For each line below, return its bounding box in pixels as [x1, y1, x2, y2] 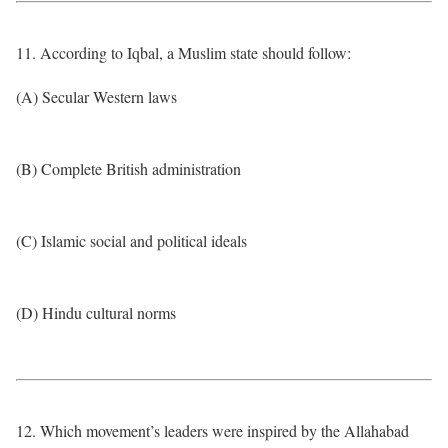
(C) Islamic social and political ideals [16, 230, 247, 251]
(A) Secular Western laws [16, 86, 177, 107]
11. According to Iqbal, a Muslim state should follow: [16, 42, 351, 63]
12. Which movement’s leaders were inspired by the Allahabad [16, 420, 409, 441]
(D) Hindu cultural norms [16, 302, 176, 323]
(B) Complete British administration [16, 158, 241, 179]
